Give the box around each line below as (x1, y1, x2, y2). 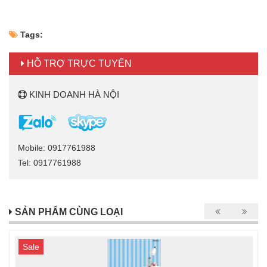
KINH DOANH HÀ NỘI (27, 89, 119, 100)
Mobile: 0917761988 (18, 142, 95, 153)
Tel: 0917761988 (18, 157, 81, 167)
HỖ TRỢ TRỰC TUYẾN (24, 58, 132, 69)
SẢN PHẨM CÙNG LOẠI (13, 206, 123, 217)
